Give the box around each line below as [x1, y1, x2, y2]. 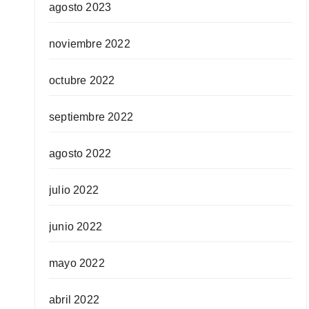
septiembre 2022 [49, 111, 133, 123]
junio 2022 [49, 221, 102, 232]
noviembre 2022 [49, 38, 130, 50]
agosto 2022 [49, 148, 112, 159]
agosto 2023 [49, 1, 112, 13]
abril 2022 [49, 294, 99, 306]
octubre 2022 [49, 74, 115, 86]
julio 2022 [49, 184, 99, 196]
